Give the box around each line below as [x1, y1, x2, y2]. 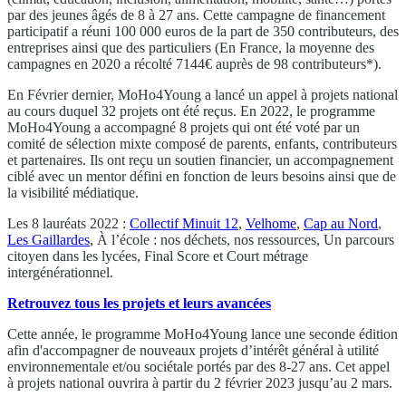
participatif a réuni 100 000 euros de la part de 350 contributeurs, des [7, 23, 399, 39]
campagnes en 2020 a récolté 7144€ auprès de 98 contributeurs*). [7, 55, 382, 72]
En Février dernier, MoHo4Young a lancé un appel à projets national [7, 86, 398, 102]
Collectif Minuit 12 [130, 215, 238, 231]
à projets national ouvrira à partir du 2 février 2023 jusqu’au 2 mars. [7, 374, 392, 391]
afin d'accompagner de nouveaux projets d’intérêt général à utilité [7, 342, 379, 358]
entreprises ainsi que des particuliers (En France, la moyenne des [7, 39, 374, 55]
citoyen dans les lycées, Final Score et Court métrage [7, 247, 308, 264]
